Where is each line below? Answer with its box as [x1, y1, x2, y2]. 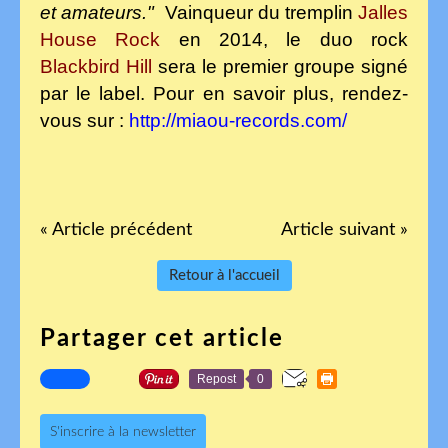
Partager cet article [40, 326, 284, 351]
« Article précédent [40, 220, 192, 239]
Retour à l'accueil [168, 267, 280, 283]
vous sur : [40, 109, 129, 131]
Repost [197, 371, 236, 386]
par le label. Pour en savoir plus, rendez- [40, 82, 408, 104]
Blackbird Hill [40, 55, 152, 77]
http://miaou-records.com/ [129, 109, 347, 131]
